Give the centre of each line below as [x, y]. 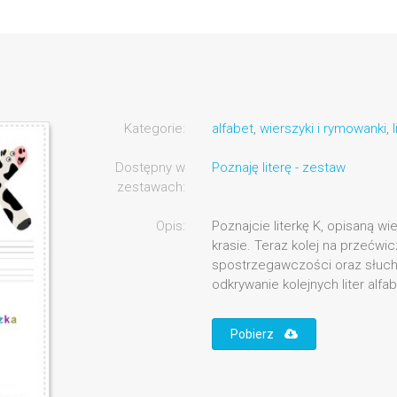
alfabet [232, 129]
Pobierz [257, 335]
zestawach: [151, 187]
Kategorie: [154, 129]
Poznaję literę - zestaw [278, 168]
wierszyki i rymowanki [323, 129]
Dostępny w [150, 168]
